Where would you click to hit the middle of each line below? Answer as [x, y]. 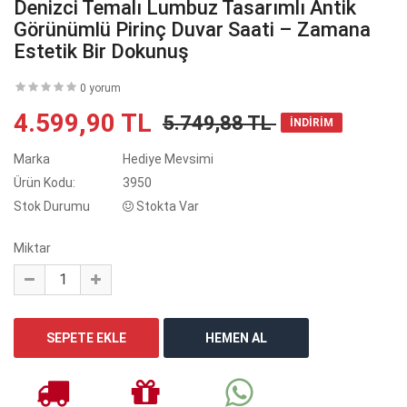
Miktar [32, 248]
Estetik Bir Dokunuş [101, 51]
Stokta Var [166, 206]
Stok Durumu [52, 206]
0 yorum [100, 88]
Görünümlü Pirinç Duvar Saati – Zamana [192, 29]
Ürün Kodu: [45, 182]
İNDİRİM [312, 122]
